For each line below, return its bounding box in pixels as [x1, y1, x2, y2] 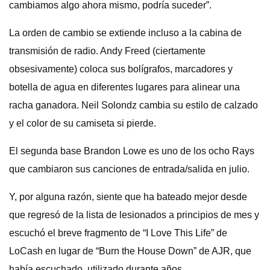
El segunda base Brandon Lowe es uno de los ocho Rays [9, 146, 254, 156]
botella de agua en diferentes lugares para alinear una [9, 82, 240, 92]
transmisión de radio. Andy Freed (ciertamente [9, 46, 206, 56]
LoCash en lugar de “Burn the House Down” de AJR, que [9, 246, 251, 256]
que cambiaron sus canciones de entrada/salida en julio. [9, 164, 250, 174]
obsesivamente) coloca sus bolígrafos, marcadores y [9, 64, 233, 74]
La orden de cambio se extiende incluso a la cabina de [9, 28, 242, 38]
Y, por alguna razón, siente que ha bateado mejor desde [9, 192, 247, 202]
